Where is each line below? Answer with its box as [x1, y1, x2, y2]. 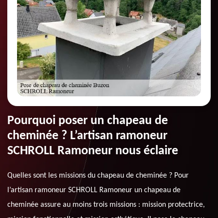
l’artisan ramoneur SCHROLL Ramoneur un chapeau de [7, 186, 181, 195]
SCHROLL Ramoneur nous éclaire [7, 145, 178, 158]
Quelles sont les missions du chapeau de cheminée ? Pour [7, 172, 189, 180]
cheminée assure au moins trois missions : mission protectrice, [7, 201, 205, 209]
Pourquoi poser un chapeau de [7, 114, 168, 128]
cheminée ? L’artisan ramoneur [7, 129, 167, 143]
